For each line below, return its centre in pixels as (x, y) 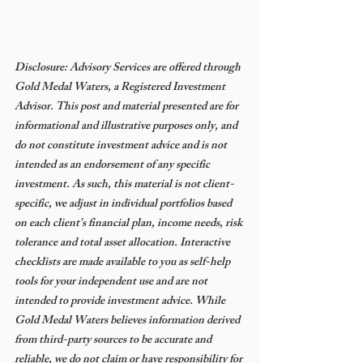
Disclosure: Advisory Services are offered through (129, 69)
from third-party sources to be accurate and (114, 341)
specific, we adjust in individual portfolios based (124, 205)
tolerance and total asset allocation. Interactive (124, 244)
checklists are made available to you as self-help (124, 263)
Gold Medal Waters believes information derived (128, 322)
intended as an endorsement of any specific (113, 166)
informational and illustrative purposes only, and (127, 127)
